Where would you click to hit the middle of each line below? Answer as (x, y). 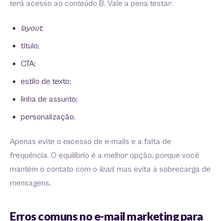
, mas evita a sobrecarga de (162, 169)
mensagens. (30, 183)
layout (31, 28)
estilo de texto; (46, 81)
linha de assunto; (49, 99)
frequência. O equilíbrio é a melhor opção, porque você (105, 155)
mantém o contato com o (55, 169)
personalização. (48, 117)
